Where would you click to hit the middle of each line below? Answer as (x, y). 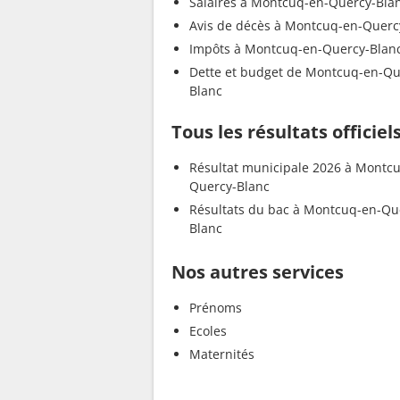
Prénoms (216, 308)
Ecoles (208, 331)
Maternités (222, 354)
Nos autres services (258, 272)
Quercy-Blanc (229, 187)
